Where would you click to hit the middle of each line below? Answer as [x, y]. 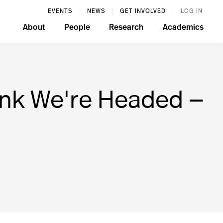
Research [126, 28]
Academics [183, 28]
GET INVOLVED [143, 11]
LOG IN [191, 11]
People [77, 28]
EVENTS [60, 11]
